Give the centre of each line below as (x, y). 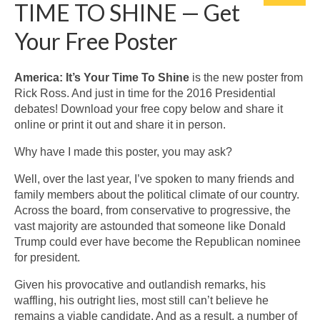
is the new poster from (246, 77)
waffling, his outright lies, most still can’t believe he (141, 300)
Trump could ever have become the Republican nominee (157, 241)
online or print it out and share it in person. (120, 124)
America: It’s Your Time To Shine (102, 77)
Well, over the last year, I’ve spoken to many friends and (154, 179)
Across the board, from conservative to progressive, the (152, 210)
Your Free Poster (96, 41)
